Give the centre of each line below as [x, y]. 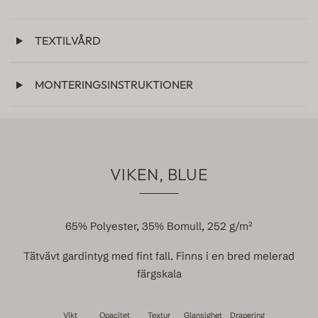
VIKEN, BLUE [159, 174]
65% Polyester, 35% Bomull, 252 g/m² [159, 227]
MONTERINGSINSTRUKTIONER [111, 85]
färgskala [159, 274]
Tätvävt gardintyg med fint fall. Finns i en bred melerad [159, 256]
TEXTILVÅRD [65, 40]
